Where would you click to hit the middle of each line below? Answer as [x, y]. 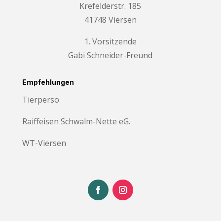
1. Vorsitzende [110, 42]
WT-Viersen [44, 143]
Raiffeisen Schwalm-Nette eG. [76, 122]
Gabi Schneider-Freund [110, 55]
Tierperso [40, 100]
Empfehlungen [48, 82]
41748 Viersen [110, 20]
